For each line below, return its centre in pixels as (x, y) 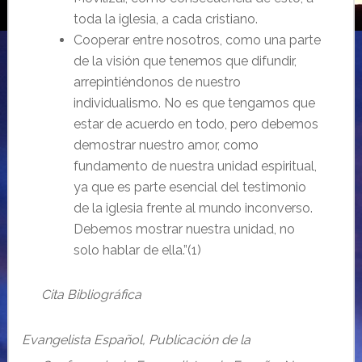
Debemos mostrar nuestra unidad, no (184, 229)
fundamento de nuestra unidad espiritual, (195, 166)
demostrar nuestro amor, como (166, 145)
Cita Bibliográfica (91, 295)
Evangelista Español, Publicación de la (136, 340)
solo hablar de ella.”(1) (137, 250)
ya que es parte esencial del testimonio (189, 187)
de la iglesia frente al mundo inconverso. (193, 208)
